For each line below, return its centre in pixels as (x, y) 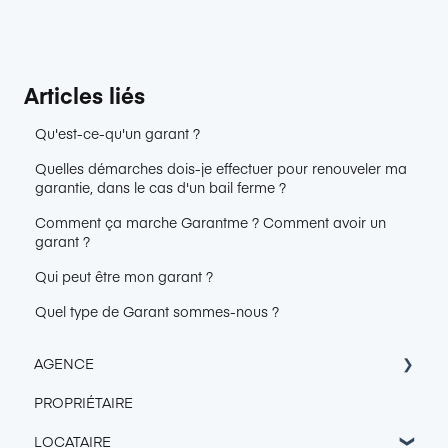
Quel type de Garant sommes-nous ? (157, 311)
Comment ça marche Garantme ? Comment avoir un (211, 222)
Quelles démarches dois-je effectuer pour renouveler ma (221, 168)
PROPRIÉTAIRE (83, 401)
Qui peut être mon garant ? (124, 276)
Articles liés (84, 95)
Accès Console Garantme (141, 401)
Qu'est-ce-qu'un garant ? (118, 133)
